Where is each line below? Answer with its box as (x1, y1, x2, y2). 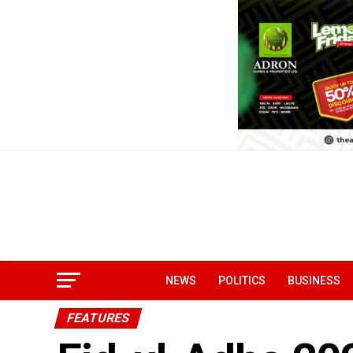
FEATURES (65, 310, 132, 325)
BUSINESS (288, 273, 340, 287)
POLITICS (218, 273, 266, 287)
